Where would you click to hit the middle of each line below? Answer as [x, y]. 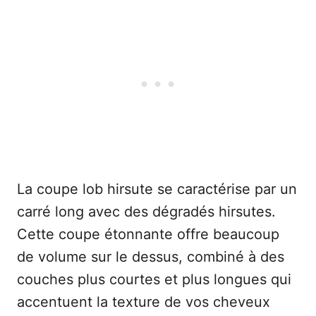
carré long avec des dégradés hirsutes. [146, 212]
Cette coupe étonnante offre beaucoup [148, 235]
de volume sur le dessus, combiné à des [151, 257]
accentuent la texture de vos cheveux [144, 302]
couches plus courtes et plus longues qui [154, 280]
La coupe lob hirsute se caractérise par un [157, 189]
